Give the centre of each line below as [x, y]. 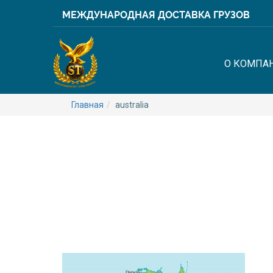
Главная [87, 105]
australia [132, 105]
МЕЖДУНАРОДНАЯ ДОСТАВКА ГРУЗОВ [156, 15]
